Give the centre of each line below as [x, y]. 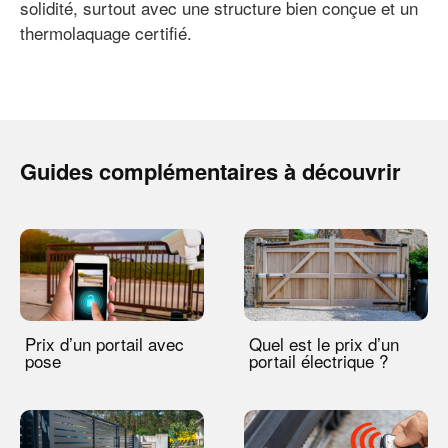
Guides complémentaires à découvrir [210, 170]
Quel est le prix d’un [324, 343]
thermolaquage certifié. [106, 32]
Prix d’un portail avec [104, 343]
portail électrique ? [318, 360]
